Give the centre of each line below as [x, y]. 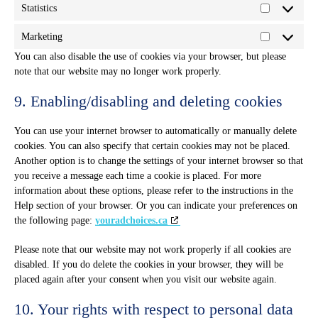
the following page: [55, 220]
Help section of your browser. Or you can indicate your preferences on [156, 205]
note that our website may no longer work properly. [118, 71]
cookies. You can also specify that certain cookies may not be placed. [152, 146]
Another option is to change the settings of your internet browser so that [159, 161]
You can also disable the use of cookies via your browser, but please [150, 56]
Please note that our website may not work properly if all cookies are [153, 250]
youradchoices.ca [131, 220]
